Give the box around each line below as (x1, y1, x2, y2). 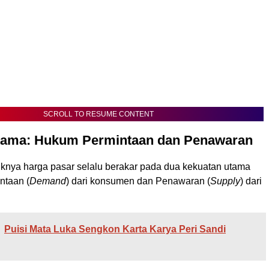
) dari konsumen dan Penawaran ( (66, 176, 210, 187)
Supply (210, 176, 240, 187)
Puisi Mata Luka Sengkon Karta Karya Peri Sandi (4, 224, 226, 235)
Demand (29, 176, 66, 187)
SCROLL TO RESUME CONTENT (43, 110, 154, 119)
